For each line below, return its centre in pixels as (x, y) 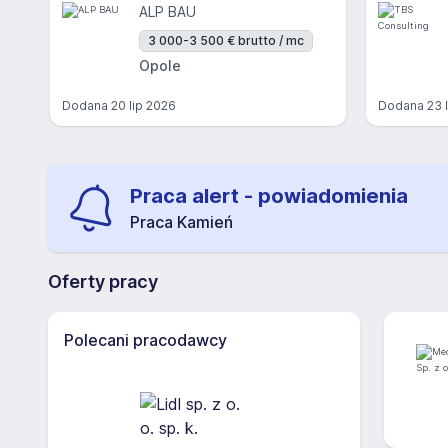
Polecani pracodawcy (145, 340)
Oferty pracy (103, 281)
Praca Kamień (181, 222)
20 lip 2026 (143, 105)
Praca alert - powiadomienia (269, 196)
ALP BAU (167, 11)
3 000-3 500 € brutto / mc (226, 40)
